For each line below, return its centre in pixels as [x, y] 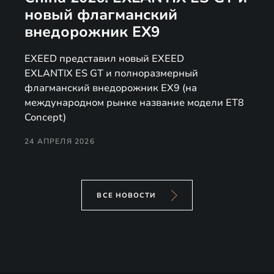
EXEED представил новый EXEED [104, 58]
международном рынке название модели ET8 [134, 102]
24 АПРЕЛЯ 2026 [60, 141]
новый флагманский [101, 14]
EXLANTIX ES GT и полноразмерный [111, 73]
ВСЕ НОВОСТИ [127, 195]
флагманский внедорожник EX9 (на [111, 88]
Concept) [45, 117]
